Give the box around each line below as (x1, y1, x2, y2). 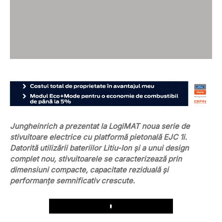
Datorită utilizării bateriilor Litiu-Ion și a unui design (10, 143, 189, 153)
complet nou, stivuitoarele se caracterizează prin (10, 154, 182, 164)
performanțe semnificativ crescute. (10, 176, 135, 186)
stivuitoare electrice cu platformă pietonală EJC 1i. (10, 132, 187, 142)
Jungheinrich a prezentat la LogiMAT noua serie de (10, 121, 190, 131)
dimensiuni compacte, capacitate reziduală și (10, 165, 168, 175)
